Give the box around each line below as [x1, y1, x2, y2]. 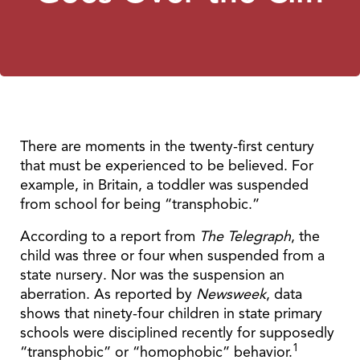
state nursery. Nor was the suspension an [20, 265, 284, 284]
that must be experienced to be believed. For [20, 156, 313, 174]
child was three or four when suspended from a [20, 246, 325, 264]
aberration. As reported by [20, 284, 196, 303]
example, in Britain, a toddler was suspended [20, 175, 309, 194]
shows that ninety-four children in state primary [20, 304, 322, 322]
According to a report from [20, 227, 199, 245]
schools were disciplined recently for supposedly [20, 323, 334, 342]
